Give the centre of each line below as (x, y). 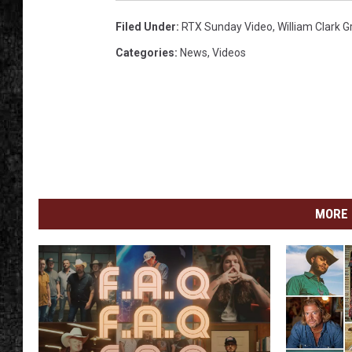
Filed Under (146, 27)
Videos (229, 53)
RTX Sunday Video (227, 27)
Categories (145, 53)
